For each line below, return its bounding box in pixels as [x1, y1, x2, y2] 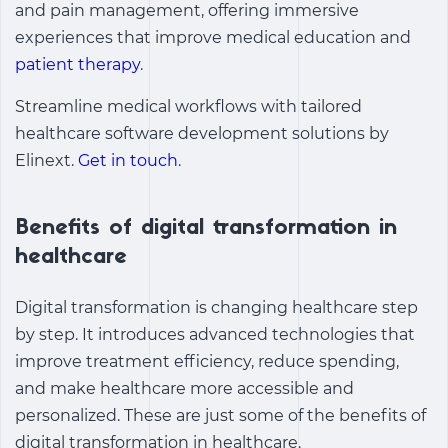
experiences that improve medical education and [15, 28, 411, 48]
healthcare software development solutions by [15, 124, 389, 144]
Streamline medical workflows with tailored [15, 97, 362, 117]
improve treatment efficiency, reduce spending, [15, 352, 399, 372]
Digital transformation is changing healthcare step [15, 298, 418, 318]
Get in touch [78, 151, 178, 171]
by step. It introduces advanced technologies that [15, 325, 415, 345]
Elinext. [15, 151, 78, 171]
